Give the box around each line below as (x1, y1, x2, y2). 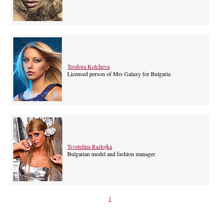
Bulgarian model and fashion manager (67, 149, 156, 158)
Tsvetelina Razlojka (67, 142, 112, 150)
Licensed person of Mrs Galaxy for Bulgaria (67, 69, 171, 78)
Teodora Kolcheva (67, 62, 110, 70)
